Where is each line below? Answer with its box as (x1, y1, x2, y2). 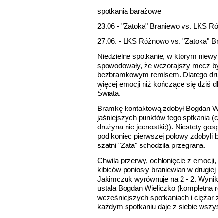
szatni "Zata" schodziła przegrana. (97, 141, 205, 150)
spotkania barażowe (97, 7, 161, 16)
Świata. (97, 89, 121, 98)
